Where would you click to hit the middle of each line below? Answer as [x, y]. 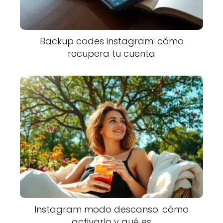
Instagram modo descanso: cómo [111, 209]
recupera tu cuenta [111, 54]
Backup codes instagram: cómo [111, 41]
